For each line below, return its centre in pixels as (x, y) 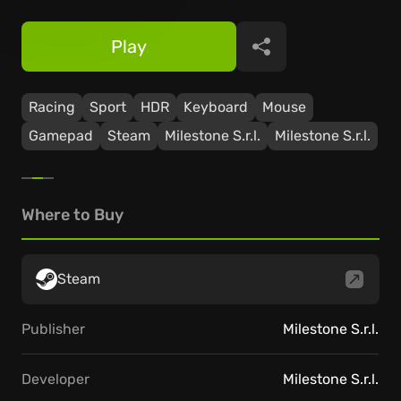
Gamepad (61, 136)
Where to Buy (73, 215)
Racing (52, 107)
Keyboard (216, 107)
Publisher (53, 328)
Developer (55, 379)
